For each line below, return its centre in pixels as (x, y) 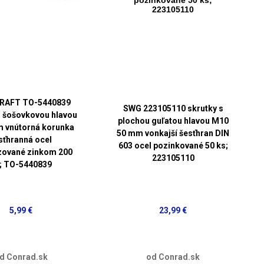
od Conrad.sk (173, 257)
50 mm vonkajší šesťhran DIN (173, 133)
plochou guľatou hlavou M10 (173, 121)
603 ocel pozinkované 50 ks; (173, 146)
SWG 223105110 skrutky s (173, 109)
